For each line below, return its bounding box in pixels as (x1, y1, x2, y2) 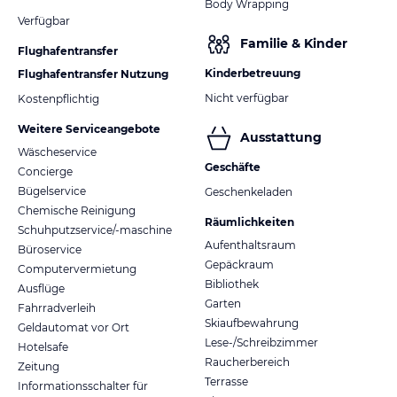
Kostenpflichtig (18, 91, 99, 105)
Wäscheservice (18, 144, 97, 159)
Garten (205, 296, 241, 310)
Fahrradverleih (18, 300, 96, 315)
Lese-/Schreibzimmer (205, 335, 318, 349)
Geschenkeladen (205, 184, 292, 198)
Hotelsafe (18, 339, 68, 354)
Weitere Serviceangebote (18, 121, 160, 136)
